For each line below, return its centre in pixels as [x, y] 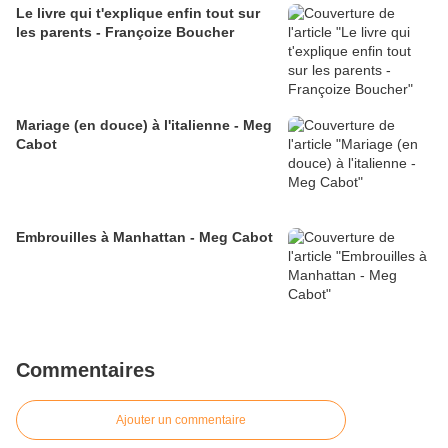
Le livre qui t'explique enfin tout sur [138, 13]
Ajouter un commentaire [181, 420]
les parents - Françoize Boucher [125, 32]
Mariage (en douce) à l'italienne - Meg [144, 125]
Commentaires [85, 370]
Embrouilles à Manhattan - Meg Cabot [144, 237]
